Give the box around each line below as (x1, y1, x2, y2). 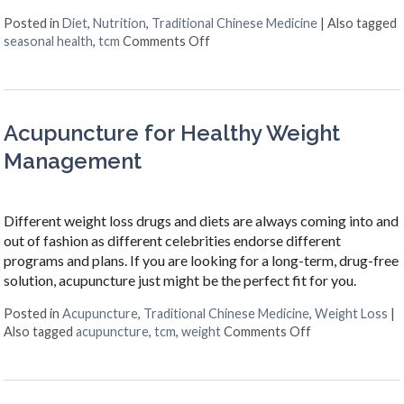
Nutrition (93, 15, 147, 32)
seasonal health (4, 33, 94, 50)
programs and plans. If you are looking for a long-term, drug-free (4, 252, 399, 270)
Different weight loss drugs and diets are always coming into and (4, 212, 399, 230)
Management (4, 148, 142, 175)
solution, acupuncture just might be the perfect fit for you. (4, 271, 360, 289)
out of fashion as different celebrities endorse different (4, 232, 342, 250)
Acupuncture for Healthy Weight (4, 120, 341, 147)
